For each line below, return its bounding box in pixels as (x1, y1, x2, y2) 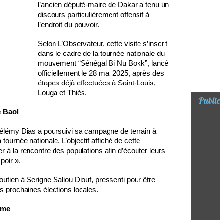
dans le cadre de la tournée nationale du (38, 49, 165, 57)
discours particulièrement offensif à (38, 10, 149, 19)
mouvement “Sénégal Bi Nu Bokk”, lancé (38, 58, 168, 67)
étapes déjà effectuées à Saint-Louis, (38, 78, 156, 87)
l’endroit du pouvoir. (38, 20, 99, 28)
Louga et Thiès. (38, 88, 87, 97)
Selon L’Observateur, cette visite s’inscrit (38, 39, 167, 48)
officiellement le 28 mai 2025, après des (38, 68, 164, 77)
